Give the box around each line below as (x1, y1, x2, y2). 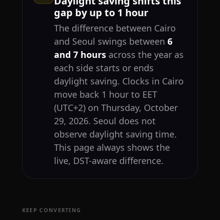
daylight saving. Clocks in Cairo (54, 75, 184, 87)
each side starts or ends (54, 62, 154, 74)
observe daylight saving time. (54, 128, 177, 140)
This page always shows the (54, 141, 170, 154)
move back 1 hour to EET (54, 88, 157, 101)
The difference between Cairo (54, 22, 176, 34)
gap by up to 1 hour (54, 6, 148, 20)
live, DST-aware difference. (54, 155, 164, 167)
